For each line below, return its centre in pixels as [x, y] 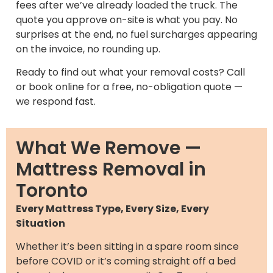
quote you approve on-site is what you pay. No [127, 19]
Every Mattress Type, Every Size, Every [112, 208]
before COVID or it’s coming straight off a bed [126, 261]
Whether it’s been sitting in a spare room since [127, 246]
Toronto [52, 190]
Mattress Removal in [111, 169]
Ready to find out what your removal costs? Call [130, 73]
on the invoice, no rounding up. [88, 49]
